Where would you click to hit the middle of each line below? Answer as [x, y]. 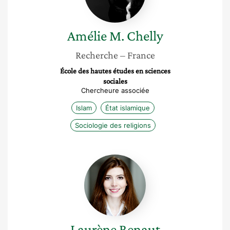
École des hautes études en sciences [115, 71]
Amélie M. [95, 36]
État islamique [128, 108]
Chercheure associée [115, 90]
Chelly [145, 36]
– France [137, 55]
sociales [115, 81]
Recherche [97, 55]
